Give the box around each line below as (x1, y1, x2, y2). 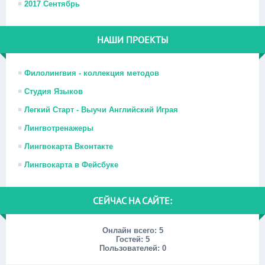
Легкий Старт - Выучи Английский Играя (24, 105, 178, 114)
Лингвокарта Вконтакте (24, 142, 113, 151)
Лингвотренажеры (24, 124, 93, 132)
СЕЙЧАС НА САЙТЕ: (93, 195, 172, 206)
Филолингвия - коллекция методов (24, 69, 159, 77)
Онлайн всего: (102, 226, 159, 235)
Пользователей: (99, 244, 162, 253)
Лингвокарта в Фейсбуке (24, 160, 118, 169)
